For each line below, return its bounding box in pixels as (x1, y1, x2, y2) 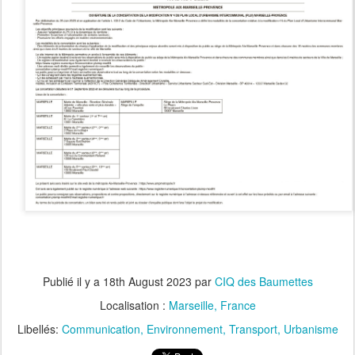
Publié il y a (42, 273, 103, 289)
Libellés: (17, 320, 62, 337)
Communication (61, 320, 140, 337)
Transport (228, 320, 277, 337)
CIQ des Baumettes (214, 273, 313, 289)
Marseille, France (168, 296, 256, 313)
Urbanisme (283, 320, 338, 337)
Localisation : (99, 296, 169, 313)
